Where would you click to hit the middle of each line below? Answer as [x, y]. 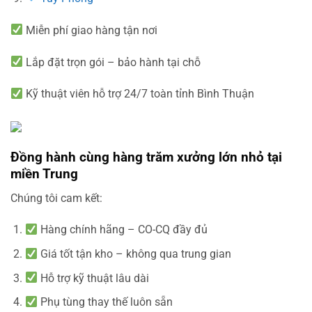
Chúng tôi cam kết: [56, 198]
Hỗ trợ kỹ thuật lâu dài [94, 278]
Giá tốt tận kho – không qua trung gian [135, 254]
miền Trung [44, 174]
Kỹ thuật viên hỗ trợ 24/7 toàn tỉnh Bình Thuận [139, 94]
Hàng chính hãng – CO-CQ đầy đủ [123, 230]
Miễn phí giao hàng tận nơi [91, 30]
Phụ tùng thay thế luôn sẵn [106, 302]
